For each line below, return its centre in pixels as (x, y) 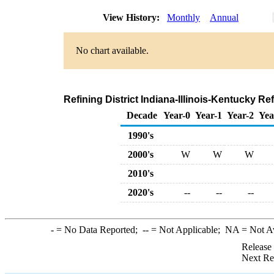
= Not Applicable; (187, 230)
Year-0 (177, 115)
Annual (224, 17)
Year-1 (209, 115)
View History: (132, 17)
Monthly (183, 17)
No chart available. (112, 50)
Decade (142, 115)
